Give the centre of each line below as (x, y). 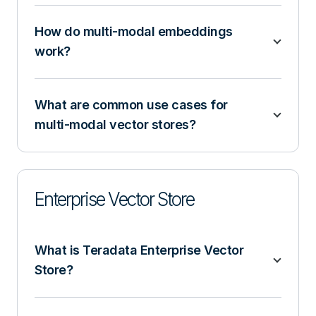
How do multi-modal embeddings (134, 31)
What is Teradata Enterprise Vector (139, 250)
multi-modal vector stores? (115, 124)
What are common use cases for (131, 104)
